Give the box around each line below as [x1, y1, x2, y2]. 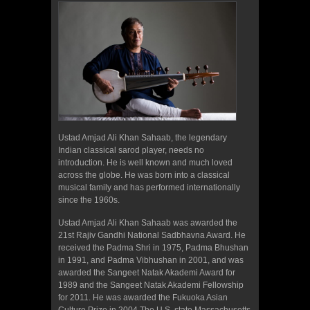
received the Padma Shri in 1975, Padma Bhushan [58, 243, 248, 253]
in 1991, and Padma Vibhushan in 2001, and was [58, 255, 244, 266]
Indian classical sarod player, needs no [58, 145, 204, 156]
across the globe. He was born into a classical [58, 170, 230, 181]
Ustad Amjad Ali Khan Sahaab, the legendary [58, 133, 227, 143]
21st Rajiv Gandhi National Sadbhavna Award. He [58, 230, 246, 241]
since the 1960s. [58, 195, 120, 206]
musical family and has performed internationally [58, 183, 240, 193]
